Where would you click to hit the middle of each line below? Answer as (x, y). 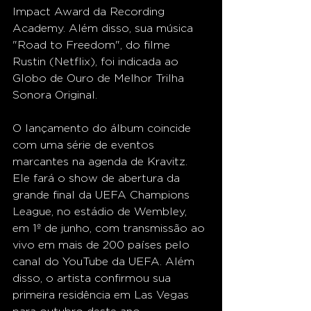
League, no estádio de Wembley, (101, 212)
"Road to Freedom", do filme (93, 45)
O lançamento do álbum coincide (103, 128)
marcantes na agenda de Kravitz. (102, 162)
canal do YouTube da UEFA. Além (105, 262)
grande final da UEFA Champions (103, 195)
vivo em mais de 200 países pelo (103, 245)
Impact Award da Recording (90, 12)
